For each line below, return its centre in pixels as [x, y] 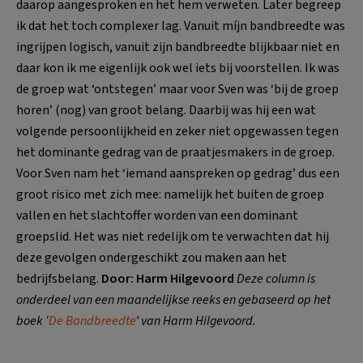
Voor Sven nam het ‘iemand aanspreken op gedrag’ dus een [178, 174]
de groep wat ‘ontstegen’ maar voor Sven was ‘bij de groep [177, 90]
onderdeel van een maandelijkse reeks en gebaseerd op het [173, 300]
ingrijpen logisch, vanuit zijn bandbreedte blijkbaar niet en [178, 47]
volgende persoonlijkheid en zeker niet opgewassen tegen [177, 132]
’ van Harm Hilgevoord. [196, 321]
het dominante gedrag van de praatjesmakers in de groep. [175, 153]
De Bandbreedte [92, 321]
